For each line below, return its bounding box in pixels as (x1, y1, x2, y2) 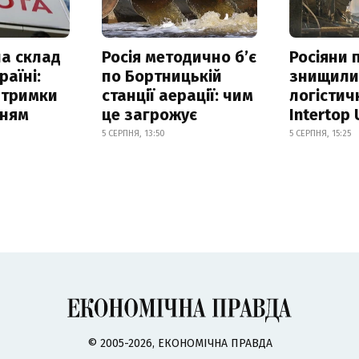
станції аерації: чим (101, 85, 253, 105)
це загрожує (101, 104, 197, 124)
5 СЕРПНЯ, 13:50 (101, 127, 165, 139)
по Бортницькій (101, 66, 222, 86)
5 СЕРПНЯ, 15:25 (289, 127, 352, 139)
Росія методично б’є (101, 46, 256, 67)
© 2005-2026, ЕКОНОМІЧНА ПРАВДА (87, 336, 272, 350)
